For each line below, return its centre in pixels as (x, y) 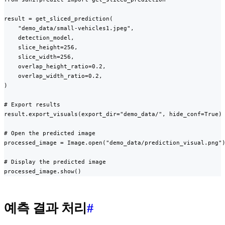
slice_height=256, (41, 47)
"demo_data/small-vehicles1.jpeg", (69, 28)
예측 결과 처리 (45, 208)
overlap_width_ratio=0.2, (53, 76)
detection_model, (39, 37)
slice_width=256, (39, 57)
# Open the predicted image (50, 133)
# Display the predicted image (55, 161)
